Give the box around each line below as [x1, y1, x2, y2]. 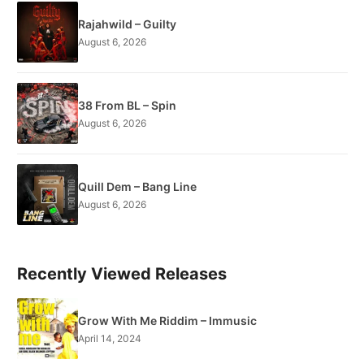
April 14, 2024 [78, 331, 141, 344]
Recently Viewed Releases [17, 264, 227, 284]
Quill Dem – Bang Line [78, 179, 197, 193]
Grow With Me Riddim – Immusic [78, 313, 257, 327]
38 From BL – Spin [78, 97, 176, 112]
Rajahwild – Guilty [78, 16, 176, 31]
